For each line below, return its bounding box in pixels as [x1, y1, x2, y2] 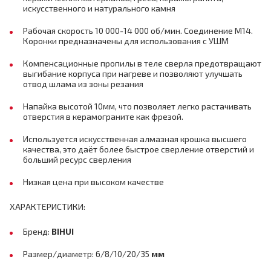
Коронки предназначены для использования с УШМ [23, 36, 229, 46]
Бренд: [23, 226, 51, 237]
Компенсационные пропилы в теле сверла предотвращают [23, 58, 261, 68]
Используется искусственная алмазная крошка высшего [23, 134, 247, 144]
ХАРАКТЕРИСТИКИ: [10, 201, 85, 212]
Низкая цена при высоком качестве [23, 177, 164, 187]
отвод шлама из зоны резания [23, 79, 143, 89]
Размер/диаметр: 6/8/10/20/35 [23, 249, 151, 259]
